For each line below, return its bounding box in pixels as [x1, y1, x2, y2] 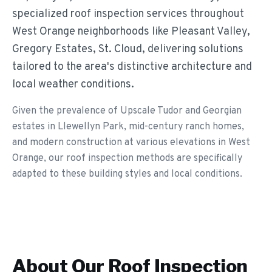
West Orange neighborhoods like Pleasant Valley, [12, 25, 250, 39]
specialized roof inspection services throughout [12, 7, 244, 21]
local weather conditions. [12, 78, 134, 92]
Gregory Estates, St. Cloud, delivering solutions [12, 42, 243, 56]
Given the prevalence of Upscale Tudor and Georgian [12, 105, 242, 117]
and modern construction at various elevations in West [12, 137, 250, 149]
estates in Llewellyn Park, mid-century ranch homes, [12, 121, 244, 133]
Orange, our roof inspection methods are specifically [12, 152, 242, 165]
